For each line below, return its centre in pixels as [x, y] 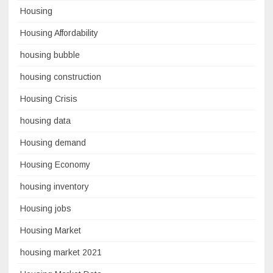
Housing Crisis [49, 99]
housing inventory [55, 187]
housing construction [61, 77]
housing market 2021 [61, 253]
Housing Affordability [59, 33]
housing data [45, 121]
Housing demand [53, 143]
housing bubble [50, 55]
